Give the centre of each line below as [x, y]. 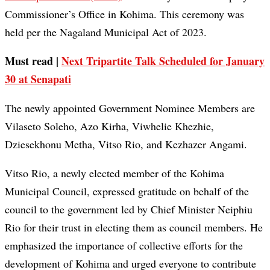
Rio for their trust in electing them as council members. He [134, 228]
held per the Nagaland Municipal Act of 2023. [106, 32]
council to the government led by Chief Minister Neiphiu [129, 209]
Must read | [33, 61]
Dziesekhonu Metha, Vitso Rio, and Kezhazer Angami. [126, 144]
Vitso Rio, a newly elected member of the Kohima [115, 173]
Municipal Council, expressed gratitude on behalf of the [127, 191]
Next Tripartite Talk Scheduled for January [163, 61]
